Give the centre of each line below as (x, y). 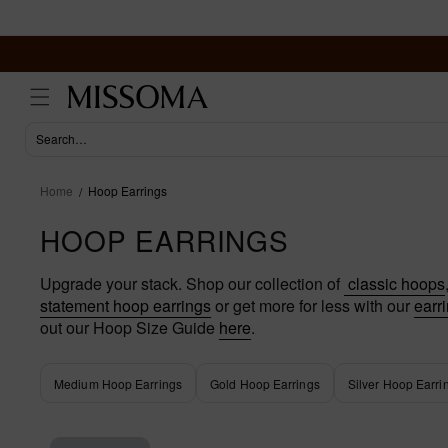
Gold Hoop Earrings (265, 383)
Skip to (55, 13)
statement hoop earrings (125, 305)
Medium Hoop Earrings (118, 383)
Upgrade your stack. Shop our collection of (192, 283)
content (56, 31)
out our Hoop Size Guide (129, 327)
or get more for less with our (312, 305)
